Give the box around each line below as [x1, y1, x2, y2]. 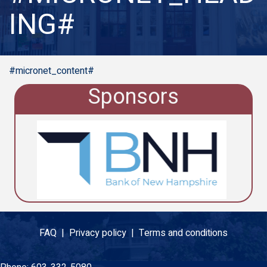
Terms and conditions [139, 226, 228, 241]
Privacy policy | [69, 226, 139, 241]
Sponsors [88, 81, 179, 113]
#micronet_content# [9, 64, 94, 79]
